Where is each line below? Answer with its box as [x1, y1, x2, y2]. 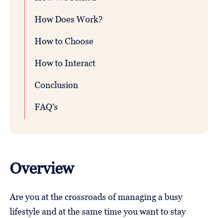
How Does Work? [35, 14, 103, 25]
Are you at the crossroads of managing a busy [10, 192, 182, 202]
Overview [10, 159, 74, 178]
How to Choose [35, 36, 93, 47]
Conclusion [35, 80, 78, 91]
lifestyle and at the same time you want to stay [10, 206, 186, 217]
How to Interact [35, 58, 95, 69]
